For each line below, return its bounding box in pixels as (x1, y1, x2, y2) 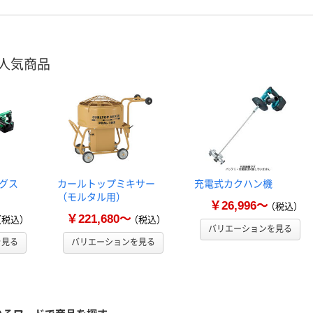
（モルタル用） (57, 191, 126, 203)
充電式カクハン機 (194, 178, 272, 189)
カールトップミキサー (57, 178, 155, 189)
